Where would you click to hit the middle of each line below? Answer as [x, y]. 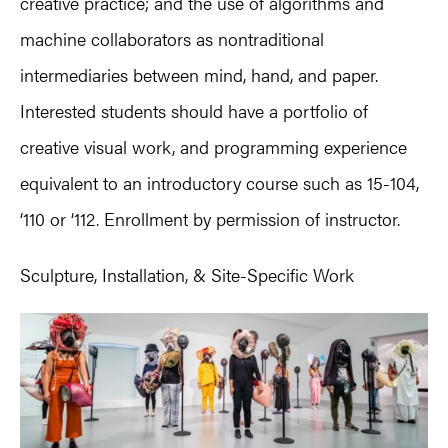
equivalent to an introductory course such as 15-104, [219, 182]
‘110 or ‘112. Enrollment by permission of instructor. [210, 218]
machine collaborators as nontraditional [172, 38]
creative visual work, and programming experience [213, 146]
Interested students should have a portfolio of [194, 110]
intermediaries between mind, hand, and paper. [199, 74]
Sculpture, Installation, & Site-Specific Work [187, 274]
